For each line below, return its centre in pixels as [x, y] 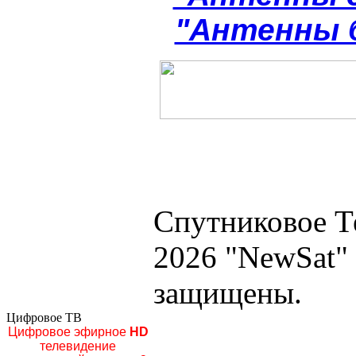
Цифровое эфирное [67, 331]
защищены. [228, 292]
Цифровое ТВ [44, 317]
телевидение [78, 346]
